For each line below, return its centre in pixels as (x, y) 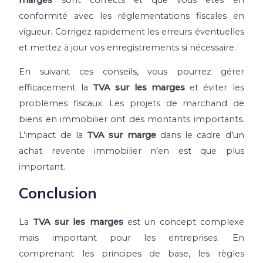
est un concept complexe (183, 222)
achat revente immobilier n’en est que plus (131, 151)
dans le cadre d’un (202, 135)
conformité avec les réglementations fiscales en (131, 16)
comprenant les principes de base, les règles (131, 254)
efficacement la (56, 88)
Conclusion (58, 193)
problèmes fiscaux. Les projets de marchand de (131, 104)
